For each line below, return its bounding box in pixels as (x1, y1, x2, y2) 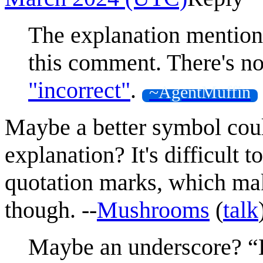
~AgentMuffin (149, 82, 251, 102)
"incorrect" (28, 76, 130, 103)
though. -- (5, 196, 97, 223)
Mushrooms (97, 196, 210, 223)
